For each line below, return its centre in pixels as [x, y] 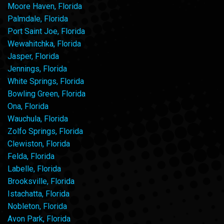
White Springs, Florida [46, 81]
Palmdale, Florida [38, 18]
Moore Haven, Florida [45, 6]
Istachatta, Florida [38, 193]
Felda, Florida [31, 156]
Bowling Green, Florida [46, 93]
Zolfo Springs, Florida [45, 131]
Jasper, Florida [33, 56]
